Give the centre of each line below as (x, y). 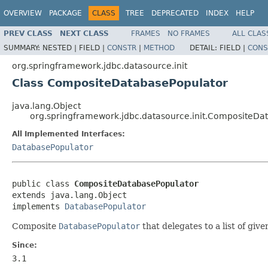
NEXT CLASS (84, 33)
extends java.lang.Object (69, 195)
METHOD (159, 48)
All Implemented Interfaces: (68, 134)
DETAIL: (205, 48)
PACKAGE (66, 13)
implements (38, 206)
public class (43, 183)
